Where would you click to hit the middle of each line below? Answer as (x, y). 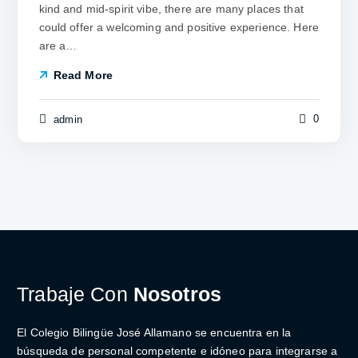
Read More (83, 76)
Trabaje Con (72, 294)
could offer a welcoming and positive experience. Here (179, 27)
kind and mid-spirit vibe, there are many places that (171, 8)
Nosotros (174, 294)
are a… (58, 45)
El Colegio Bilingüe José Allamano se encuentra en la (154, 332)
